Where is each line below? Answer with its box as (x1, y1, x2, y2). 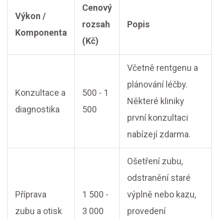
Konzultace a (15, 88, 66, 98)
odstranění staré (127, 173, 191, 183)
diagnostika (15, 104, 60, 114)
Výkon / (15, 11, 46, 21)
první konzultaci (127, 112, 188, 123)
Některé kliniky (127, 96, 184, 106)
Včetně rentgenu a (127, 63, 198, 73)
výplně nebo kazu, (127, 189, 196, 199)
